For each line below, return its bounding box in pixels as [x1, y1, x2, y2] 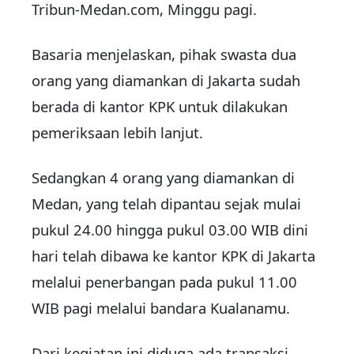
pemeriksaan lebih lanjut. [32, 122, 203, 143]
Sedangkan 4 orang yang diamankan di [32, 168, 295, 188]
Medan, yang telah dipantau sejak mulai [32, 194, 301, 214]
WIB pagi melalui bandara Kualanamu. [32, 298, 290, 318]
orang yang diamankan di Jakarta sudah [32, 70, 300, 91]
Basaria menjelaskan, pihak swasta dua [32, 44, 296, 65]
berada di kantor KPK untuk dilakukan [32, 96, 288, 117]
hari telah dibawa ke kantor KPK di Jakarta [32, 246, 315, 266]
